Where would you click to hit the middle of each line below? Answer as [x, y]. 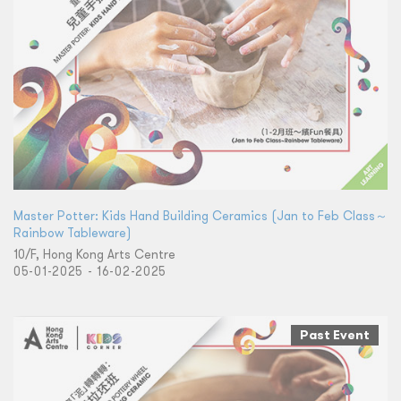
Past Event [335, 335]
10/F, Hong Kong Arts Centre [94, 255]
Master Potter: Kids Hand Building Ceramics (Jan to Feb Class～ [200, 216]
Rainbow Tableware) [72, 233]
